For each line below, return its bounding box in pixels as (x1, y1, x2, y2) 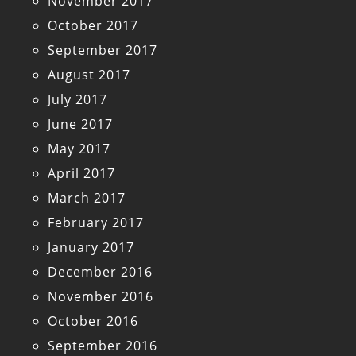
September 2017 (48, 41, 157, 60)
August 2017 (48, 66, 130, 84)
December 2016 (48, 263, 153, 281)
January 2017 (48, 238, 134, 257)
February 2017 (48, 214, 144, 232)
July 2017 (48, 91, 107, 109)
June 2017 (48, 115, 113, 133)
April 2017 (48, 164, 115, 183)
